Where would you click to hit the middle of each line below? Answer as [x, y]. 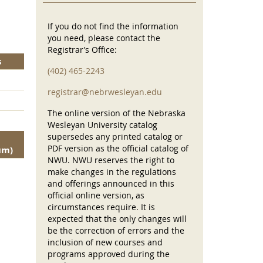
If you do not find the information [113, 26]
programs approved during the [109, 254]
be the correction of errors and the [116, 231]
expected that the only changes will [117, 219]
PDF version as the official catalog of [118, 149]
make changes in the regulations [112, 172]
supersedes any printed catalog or [115, 137]
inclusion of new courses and [105, 242]
